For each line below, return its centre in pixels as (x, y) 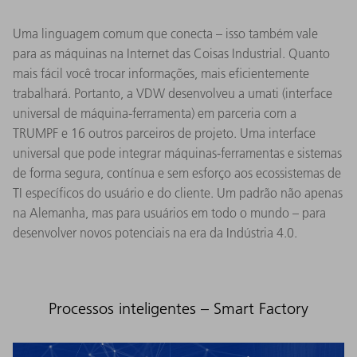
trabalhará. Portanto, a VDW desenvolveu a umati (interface (173, 93)
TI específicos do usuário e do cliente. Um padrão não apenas (178, 192)
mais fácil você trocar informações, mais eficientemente (161, 73)
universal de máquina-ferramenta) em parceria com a (155, 113)
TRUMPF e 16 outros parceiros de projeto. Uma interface (164, 133)
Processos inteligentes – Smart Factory (178, 308)
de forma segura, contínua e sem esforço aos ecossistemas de (177, 173)
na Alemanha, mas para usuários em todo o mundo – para (169, 212)
